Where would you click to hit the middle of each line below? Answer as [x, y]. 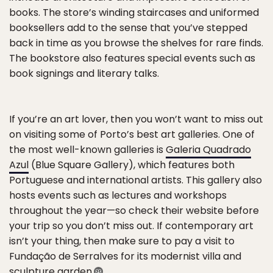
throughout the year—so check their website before [134, 211]
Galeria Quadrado [208, 150]
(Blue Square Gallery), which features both [132, 165]
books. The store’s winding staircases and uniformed [134, 12]
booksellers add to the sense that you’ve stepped [128, 28]
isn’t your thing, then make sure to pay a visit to [122, 241]
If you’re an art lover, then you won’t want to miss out [136, 119]
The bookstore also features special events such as [132, 58]
